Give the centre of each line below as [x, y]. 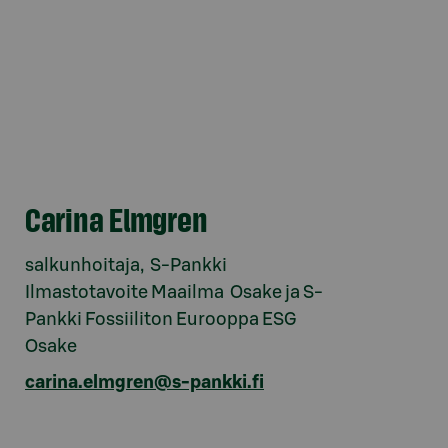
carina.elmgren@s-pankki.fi [144, 382]
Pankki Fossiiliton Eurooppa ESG [161, 319]
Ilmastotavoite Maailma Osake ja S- [174, 292]
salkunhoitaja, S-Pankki [126, 265]
